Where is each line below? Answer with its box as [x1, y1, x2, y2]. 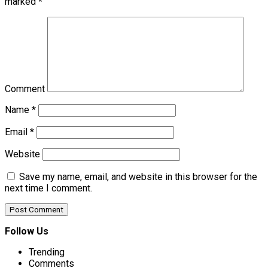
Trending [29, 246, 65, 258]
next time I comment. [5, 182, 92, 194]
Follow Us [5, 226, 48, 237]
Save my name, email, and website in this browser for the [19, 171, 257, 183]
